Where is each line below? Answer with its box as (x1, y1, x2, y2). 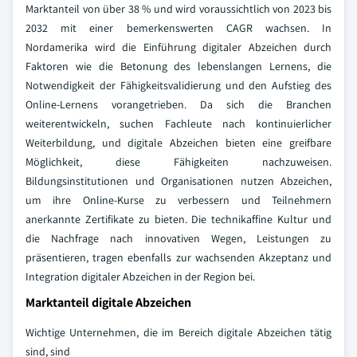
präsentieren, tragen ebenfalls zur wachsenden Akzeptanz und (25, 250, 331, 265)
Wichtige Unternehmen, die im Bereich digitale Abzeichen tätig (25, 325, 331, 339)
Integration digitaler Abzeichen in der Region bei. (25, 269, 255, 284)
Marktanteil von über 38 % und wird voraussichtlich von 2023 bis (25, 2, 331, 16)
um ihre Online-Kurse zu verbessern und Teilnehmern (25, 193, 331, 207)
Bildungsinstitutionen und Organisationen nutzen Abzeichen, (25, 174, 331, 188)
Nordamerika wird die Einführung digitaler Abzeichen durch (25, 40, 331, 54)
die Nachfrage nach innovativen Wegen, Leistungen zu (25, 231, 331, 245)
